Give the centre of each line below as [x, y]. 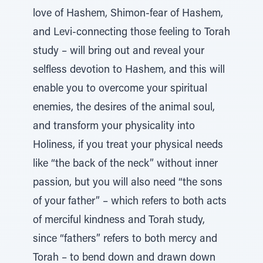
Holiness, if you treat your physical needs [128, 146]
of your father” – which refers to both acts [130, 202]
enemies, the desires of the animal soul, [124, 108]
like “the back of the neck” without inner [125, 164]
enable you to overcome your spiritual [120, 89]
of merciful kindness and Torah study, [119, 221]
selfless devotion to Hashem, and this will [129, 70]
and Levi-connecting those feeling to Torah [131, 33]
